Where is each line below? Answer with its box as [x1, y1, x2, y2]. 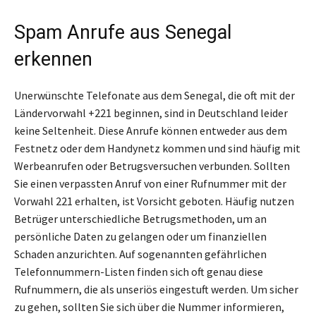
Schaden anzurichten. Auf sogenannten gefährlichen [14, 247, 267, 262]
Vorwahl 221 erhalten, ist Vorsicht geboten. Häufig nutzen [14, 194, 294, 209]
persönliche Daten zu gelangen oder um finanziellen [14, 229, 267, 244]
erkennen [14, 48, 92, 71]
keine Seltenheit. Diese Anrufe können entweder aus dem [14, 123, 287, 138]
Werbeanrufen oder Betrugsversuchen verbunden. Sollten [14, 159, 290, 174]
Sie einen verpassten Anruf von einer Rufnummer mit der [14, 176, 286, 191]
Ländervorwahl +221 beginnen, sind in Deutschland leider [14, 106, 288, 121]
